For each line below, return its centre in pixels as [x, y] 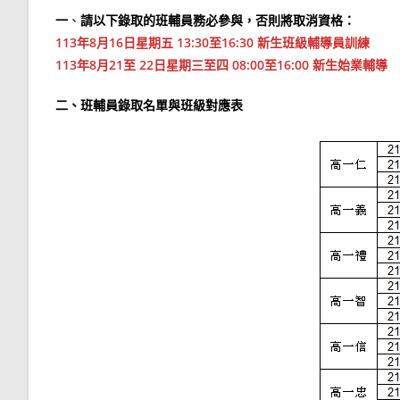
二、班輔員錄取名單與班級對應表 [149, 104]
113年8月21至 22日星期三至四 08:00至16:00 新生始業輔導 [221, 64]
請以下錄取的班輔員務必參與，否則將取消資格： [218, 20]
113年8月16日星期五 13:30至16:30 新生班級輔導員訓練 [212, 42]
